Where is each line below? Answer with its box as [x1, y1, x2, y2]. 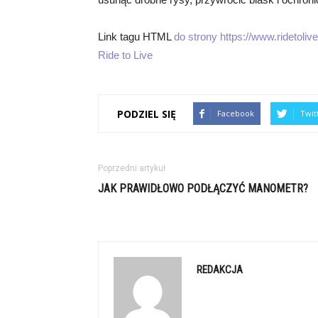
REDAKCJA [197, 263, 243, 276]
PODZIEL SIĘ [117, 106, 176, 121]
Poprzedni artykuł [98, 163, 165, 173]
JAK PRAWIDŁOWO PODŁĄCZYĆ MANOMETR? [98, 182, 308, 195]
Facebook [217, 108, 254, 119]
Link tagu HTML [98, 31, 174, 43]
